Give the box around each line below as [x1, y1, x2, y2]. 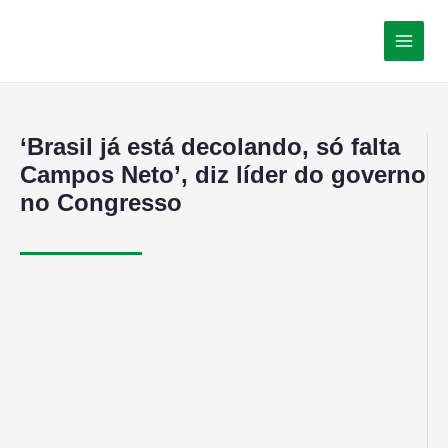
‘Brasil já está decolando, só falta [20, 132, 400, 160]
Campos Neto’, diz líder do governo [20, 160, 426, 188]
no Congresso [20, 188, 182, 216]
